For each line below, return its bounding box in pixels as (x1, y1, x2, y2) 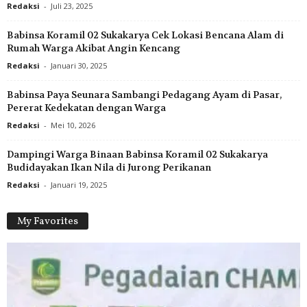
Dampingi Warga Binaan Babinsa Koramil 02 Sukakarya (7, 147, 268, 160)
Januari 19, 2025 (51, 179, 107, 190)
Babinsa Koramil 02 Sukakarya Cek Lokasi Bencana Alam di (7, 28, 284, 41)
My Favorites (17, 214, 78, 229)
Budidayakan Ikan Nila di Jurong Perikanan (7, 160, 211, 173)
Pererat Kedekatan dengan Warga (7, 101, 166, 114)
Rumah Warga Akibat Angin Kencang (7, 41, 180, 54)
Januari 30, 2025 (51, 60, 107, 71)
